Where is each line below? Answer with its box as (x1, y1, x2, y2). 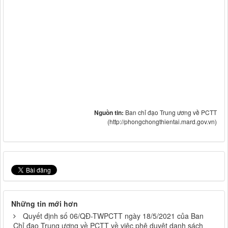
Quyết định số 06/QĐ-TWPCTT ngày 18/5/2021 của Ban (23, 210, 204, 221)
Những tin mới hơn (11, 198, 78, 209)
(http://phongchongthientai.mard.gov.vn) (107, 117, 217, 126)
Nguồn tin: (94, 107, 125, 117)
